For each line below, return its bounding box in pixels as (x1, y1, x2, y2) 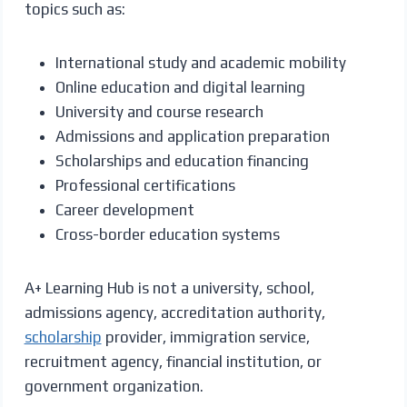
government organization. (24, 376, 203, 395)
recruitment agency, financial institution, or (24, 352, 322, 371)
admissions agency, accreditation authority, (24, 303, 325, 322)
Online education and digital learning (55, 77, 305, 96)
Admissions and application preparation (55, 126, 330, 145)
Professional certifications (55, 175, 235, 194)
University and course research (55, 102, 263, 121)
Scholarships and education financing (55, 151, 309, 170)
